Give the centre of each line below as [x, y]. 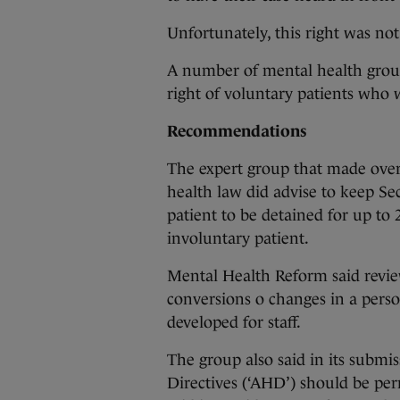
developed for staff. [234, 322]
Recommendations [237, 131]
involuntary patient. [238, 238]
